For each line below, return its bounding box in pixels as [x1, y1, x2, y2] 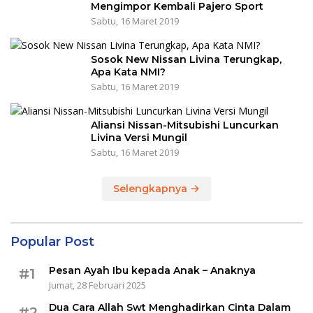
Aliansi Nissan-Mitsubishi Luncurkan [91, 119, 279, 132]
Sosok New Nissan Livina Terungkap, [91, 52, 282, 66]
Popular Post [10, 234, 94, 250]
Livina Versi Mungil [91, 131, 187, 145]
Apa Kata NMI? [91, 65, 166, 78]
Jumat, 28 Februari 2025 [49, 279, 146, 292]
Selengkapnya [113, 182, 190, 196]
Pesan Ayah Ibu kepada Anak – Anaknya [49, 264, 256, 277]
